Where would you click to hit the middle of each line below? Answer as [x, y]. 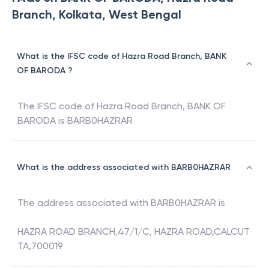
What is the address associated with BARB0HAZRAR [124, 168]
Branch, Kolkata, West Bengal [97, 15]
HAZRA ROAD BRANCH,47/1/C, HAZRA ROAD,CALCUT [134, 232]
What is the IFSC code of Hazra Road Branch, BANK [122, 56]
